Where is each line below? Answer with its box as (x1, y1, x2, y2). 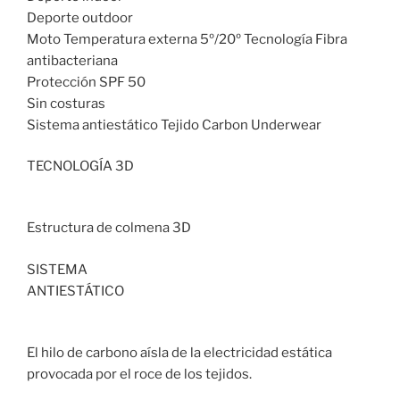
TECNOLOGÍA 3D (27, 158, 134, 175)
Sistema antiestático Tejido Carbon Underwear (27, 116, 321, 133)
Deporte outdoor (27, 9, 133, 26)
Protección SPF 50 (27, 73, 146, 90)
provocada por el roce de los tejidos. (27, 365, 252, 382)
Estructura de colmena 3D (27, 220, 191, 237)
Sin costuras (27, 95, 105, 112)
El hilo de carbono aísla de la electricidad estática (27, 344, 332, 361)
